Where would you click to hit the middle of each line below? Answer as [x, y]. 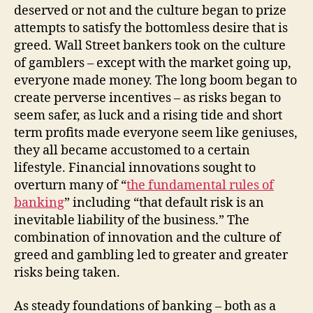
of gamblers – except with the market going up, [153, 64]
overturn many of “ [70, 186]
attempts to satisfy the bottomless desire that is [151, 29]
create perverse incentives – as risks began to [147, 99]
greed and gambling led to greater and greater [151, 256]
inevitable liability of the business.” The [132, 221]
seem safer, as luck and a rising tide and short [148, 116]
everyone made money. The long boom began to [155, 81]
